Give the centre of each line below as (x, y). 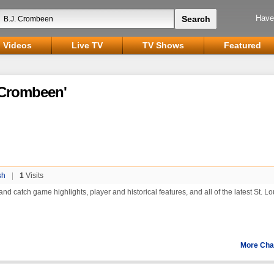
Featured (243, 45)
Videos (17, 45)
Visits (34, 176)
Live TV (87, 45)
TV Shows (163, 45)
